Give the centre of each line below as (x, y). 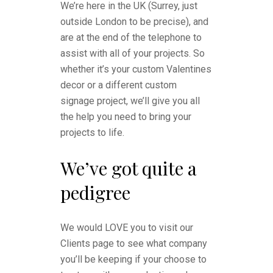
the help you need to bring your (126, 117)
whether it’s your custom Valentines (136, 69)
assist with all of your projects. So (133, 53)
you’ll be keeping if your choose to (133, 259)
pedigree (95, 193)
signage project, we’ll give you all (130, 101)
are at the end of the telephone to (131, 37)
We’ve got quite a (129, 168)
